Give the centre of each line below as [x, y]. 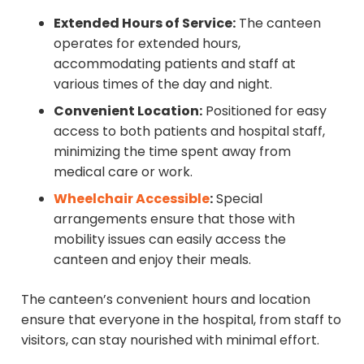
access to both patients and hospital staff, [189, 131]
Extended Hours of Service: [145, 23]
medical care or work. [123, 171]
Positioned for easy [264, 110]
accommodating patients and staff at [175, 63]
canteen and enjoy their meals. [152, 259]
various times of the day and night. [163, 84]
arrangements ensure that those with [174, 219]
